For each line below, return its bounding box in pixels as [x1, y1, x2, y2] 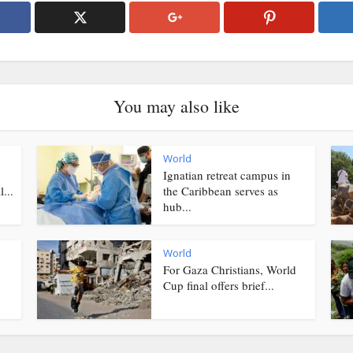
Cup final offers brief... [163, 277, 274, 294]
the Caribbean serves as [163, 183, 278, 199]
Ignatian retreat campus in [163, 167, 291, 184]
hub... [163, 199, 191, 215]
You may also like [113, 95, 240, 118]
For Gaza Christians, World [163, 262, 296, 278]
